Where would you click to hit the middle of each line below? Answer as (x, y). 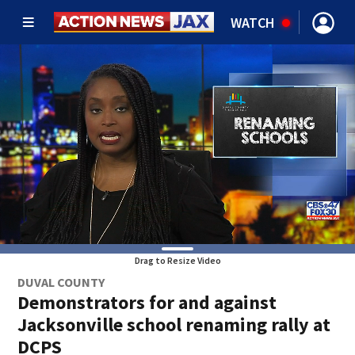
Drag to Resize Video (177, 260)
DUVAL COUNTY (61, 282)
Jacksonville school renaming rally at (174, 324)
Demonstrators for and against (147, 302)
